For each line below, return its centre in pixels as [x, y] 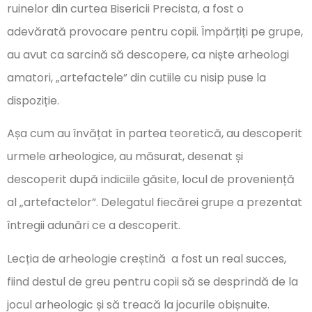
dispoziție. [33, 100]
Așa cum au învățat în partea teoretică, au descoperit [155, 134]
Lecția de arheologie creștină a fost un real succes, [147, 258]
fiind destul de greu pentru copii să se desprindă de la [153, 281]
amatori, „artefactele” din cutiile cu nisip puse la [136, 77]
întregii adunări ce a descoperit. [94, 226]
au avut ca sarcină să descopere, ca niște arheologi [148, 54]
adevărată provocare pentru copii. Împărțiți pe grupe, [155, 31]
